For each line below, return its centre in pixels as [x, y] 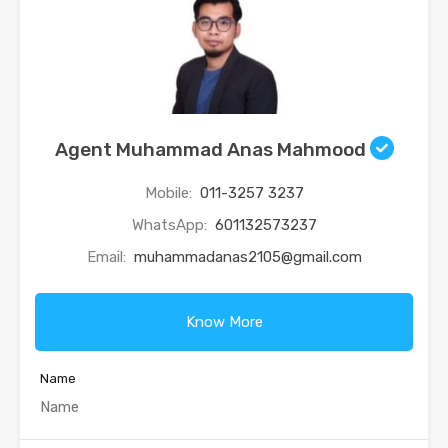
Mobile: [170, 193]
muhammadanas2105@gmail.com [247, 257]
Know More [224, 322]
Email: [108, 257]
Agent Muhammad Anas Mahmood [212, 150]
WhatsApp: [171, 225]
